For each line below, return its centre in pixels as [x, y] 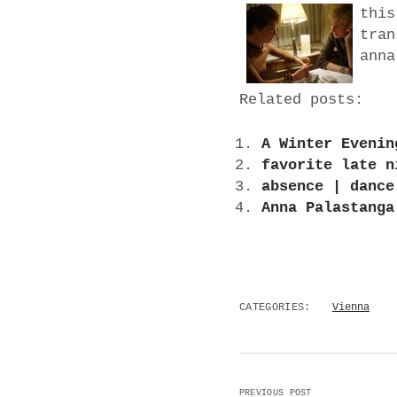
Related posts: [301, 100]
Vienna [350, 308]
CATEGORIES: [275, 308]
